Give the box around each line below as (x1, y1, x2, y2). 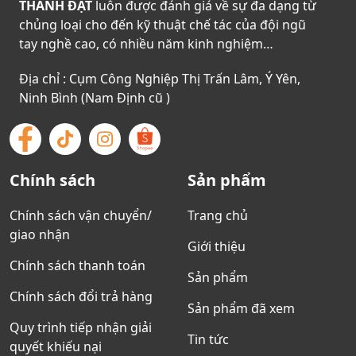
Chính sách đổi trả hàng (10, 288, 153, 306)
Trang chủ (188, 207, 248, 225)
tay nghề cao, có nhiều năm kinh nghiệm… (19, 35, 273, 53)
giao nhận (10, 226, 70, 244)
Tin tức (188, 331, 229, 349)
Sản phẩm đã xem (188, 300, 295, 318)
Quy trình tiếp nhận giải (10, 319, 152, 337)
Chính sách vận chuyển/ (10, 207, 152, 225)
